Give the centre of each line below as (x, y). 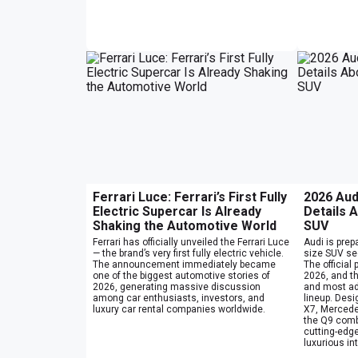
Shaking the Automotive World (185, 225)
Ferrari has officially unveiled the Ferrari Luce (191, 242)
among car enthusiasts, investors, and (179, 298)
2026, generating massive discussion (177, 286)
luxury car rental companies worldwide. (179, 309)
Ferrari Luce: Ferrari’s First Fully (190, 197)
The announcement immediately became (184, 264)
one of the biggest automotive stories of (181, 275)
